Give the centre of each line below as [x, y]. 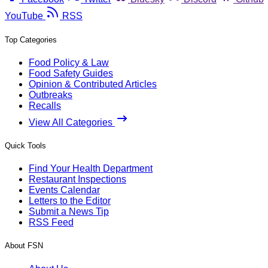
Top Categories [31, 39]
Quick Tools [25, 145]
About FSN [24, 246]
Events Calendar [64, 190]
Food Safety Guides [71, 73]
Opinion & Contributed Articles [93, 84]
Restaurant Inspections [77, 179]
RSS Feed [51, 223]
